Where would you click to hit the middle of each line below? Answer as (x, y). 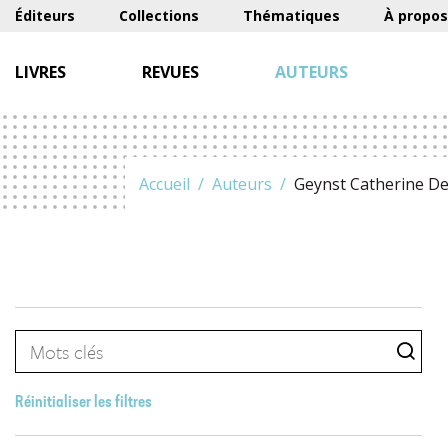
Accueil (164, 184)
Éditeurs (45, 15)
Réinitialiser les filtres (83, 403)
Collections (159, 15)
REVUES (170, 72)
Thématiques (291, 15)
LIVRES (40, 72)
